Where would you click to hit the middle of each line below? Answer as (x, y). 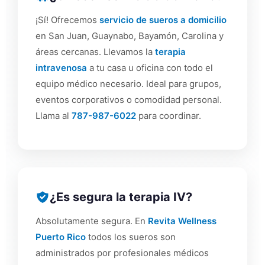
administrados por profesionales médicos (122, 253)
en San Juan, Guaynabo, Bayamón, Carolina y (130, 35)
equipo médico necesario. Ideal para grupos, (128, 83)
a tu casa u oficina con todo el (150, 67)
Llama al (54, 115)
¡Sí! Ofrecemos (67, 20)
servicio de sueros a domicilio (163, 20)
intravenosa (61, 67)
